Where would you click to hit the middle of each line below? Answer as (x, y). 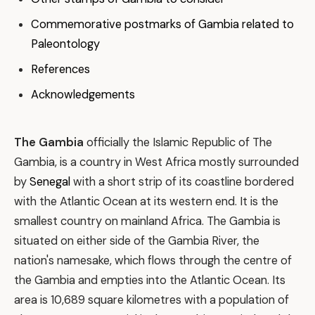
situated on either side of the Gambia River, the (137, 241)
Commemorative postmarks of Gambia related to (162, 24)
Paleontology (65, 44)
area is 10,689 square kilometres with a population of (152, 300)
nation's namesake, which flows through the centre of (153, 261)
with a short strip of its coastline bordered (182, 182)
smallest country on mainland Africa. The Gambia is (147, 221)
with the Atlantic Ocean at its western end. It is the (146, 201)
